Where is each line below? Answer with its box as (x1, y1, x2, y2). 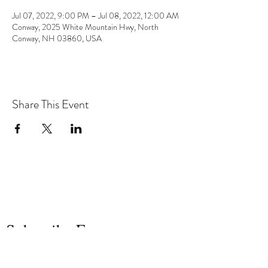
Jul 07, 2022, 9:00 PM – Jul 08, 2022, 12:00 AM (12, 10, 179, 22)
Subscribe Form (6, 219, 111, 240)
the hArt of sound (54, 175, 137, 192)
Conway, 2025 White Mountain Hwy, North (12, 21, 159, 33)
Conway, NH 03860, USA (12, 32, 102, 44)
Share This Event (12, 96, 89, 113)
